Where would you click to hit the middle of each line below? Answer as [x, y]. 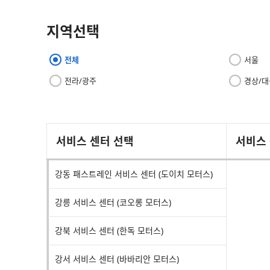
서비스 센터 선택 [95, 141]
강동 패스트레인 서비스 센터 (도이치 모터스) [134, 174]
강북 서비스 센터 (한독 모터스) [109, 231]
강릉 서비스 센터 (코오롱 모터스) [113, 202]
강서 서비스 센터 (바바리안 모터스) [117, 259]
